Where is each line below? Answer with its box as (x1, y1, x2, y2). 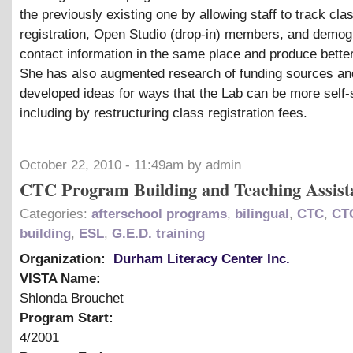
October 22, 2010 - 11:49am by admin (20, 158, 241, 173)
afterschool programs (91, 206, 227, 222)
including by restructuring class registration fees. (20, 106, 307, 121)
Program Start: (20, 310, 117, 326)
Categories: (20, 206, 91, 222)
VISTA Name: (20, 271, 105, 287)
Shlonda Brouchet (20, 291, 124, 307)
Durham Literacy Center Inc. (113, 251, 290, 267)
